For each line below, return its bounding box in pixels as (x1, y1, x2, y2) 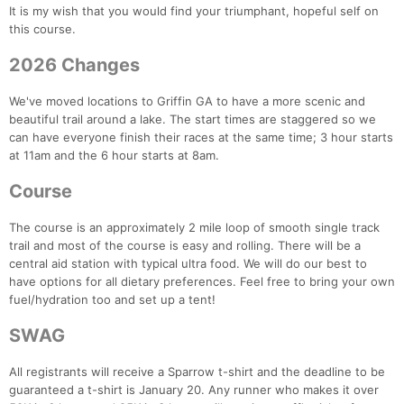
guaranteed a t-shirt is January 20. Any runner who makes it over (9, 382, 379, 398)
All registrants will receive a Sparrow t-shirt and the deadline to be (9, 364, 385, 380)
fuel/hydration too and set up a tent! (9, 292, 216, 308)
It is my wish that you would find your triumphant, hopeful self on (9, 4, 379, 19)
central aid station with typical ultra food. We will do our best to (9, 256, 367, 271)
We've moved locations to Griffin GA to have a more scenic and (9, 94, 365, 109)
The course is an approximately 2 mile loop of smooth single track (9, 220, 380, 235)
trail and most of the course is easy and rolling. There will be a (9, 238, 361, 253)
